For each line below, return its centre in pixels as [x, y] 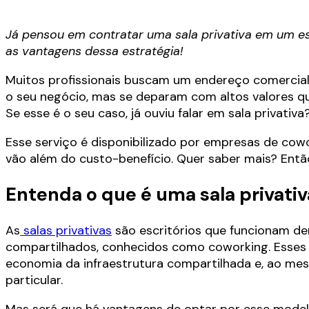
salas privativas [66, 230]
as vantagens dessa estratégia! [94, 51]
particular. [34, 280]
